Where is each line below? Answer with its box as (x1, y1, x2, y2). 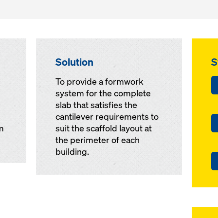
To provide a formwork (55, 76, 144, 87)
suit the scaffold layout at (55, 123, 152, 134)
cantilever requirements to (55, 111, 159, 122)
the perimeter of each (55, 134, 140, 145)
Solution (55, 55, 93, 69)
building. (55, 146, 89, 157)
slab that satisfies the (55, 99, 137, 110)
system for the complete (55, 88, 151, 99)
